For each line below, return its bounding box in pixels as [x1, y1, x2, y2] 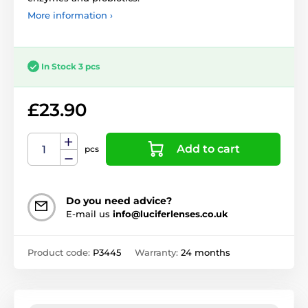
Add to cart [177, 142, 240, 155]
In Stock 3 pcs [41, 60, 100, 71]
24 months [181, 246, 230, 258]
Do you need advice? [66, 194, 172, 207]
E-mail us [66, 208, 113, 219]
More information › [27, 9, 113, 21]
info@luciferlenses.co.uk [113, 208, 228, 219]
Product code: [27, 246, 93, 258]
